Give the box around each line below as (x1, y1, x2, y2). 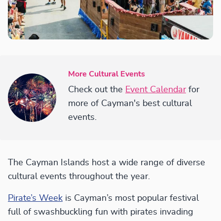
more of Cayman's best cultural (68, 99, 192, 109)
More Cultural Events (68, 70, 145, 78)
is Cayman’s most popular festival (63, 194, 199, 203)
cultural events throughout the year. (8, 172, 150, 182)
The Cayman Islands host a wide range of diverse (8, 158, 205, 168)
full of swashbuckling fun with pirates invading (8, 208, 193, 217)
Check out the (68, 85, 125, 95)
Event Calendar (125, 85, 186, 95)
